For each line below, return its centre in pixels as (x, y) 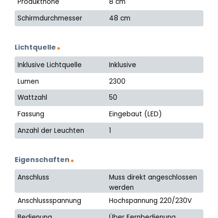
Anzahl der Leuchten (51, 131)
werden (122, 187)
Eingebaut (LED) (136, 114)
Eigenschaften (42, 160)
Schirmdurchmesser (50, 18)
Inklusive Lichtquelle (50, 65)
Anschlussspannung (50, 201)
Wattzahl (33, 98)
